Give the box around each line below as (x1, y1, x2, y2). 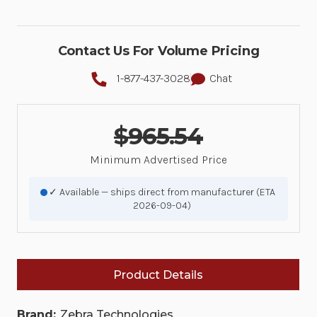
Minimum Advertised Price (90, 153, 227, 167)
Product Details (113, 268, 203, 282)
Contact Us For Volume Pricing (57, 43, 260, 59)
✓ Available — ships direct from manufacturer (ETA (48, 186, 275, 199)
